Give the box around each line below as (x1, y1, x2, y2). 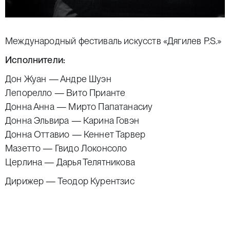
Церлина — (5, 157, 56, 168)
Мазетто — (5, 143, 55, 154)
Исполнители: (5, 54, 66, 66)
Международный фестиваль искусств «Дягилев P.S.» (5, 35, 222, 47)
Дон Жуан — (5, 73, 60, 85)
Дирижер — (5, 176, 57, 187)
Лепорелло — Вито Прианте (5, 87, 126, 99)
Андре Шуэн (60, 73, 111, 85)
